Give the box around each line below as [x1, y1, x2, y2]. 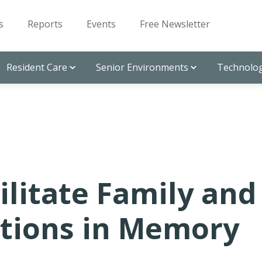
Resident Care [6, 61, 67, 74]
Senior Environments [96, 61, 188, 74]
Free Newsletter [140, 18, 210, 30]
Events [87, 18, 116, 30]
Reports [27, 18, 63, 30]
